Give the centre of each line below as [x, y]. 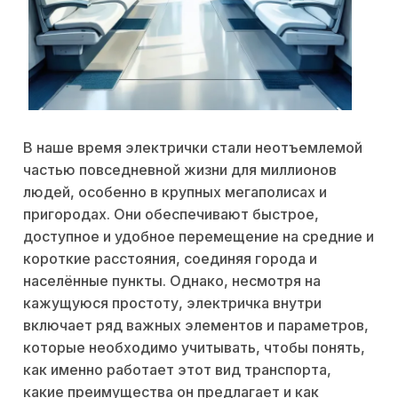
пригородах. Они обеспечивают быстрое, [171, 215]
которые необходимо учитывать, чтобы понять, [194, 348]
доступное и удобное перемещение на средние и [199, 237]
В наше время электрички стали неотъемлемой [193, 148]
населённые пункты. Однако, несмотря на [172, 281]
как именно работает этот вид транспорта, [177, 370]
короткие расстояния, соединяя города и [170, 259]
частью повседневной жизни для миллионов [180, 170]
